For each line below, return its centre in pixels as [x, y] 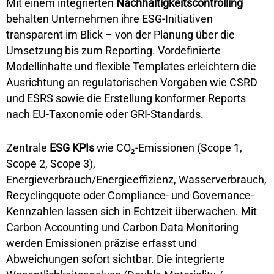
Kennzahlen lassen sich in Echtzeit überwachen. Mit [131, 212]
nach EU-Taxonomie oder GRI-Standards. [105, 114]
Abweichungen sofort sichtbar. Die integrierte [116, 259]
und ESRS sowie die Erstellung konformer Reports [126, 98]
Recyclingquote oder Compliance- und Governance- [130, 196]
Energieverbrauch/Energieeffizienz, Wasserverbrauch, [136, 180]
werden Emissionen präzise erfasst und [102, 243]
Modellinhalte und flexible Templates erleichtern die [131, 67]
